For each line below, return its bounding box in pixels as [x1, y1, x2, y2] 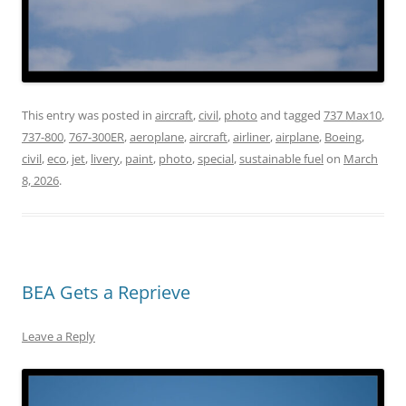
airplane [275, 128, 319, 145]
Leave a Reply [22, 327, 95, 344]
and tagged [257, 106, 324, 123]
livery [91, 150, 120, 167]
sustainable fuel [239, 150, 324, 167]
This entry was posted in [22, 106, 155, 123]
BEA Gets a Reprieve [22, 279, 190, 304]
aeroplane [130, 128, 184, 145]
